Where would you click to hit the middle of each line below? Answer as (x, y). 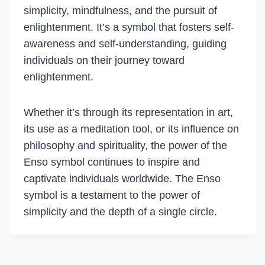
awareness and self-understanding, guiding (125, 44)
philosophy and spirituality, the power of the (125, 146)
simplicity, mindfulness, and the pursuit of (120, 11)
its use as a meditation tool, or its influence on (131, 129)
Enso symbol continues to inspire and (112, 162)
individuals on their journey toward (104, 60)
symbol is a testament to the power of (112, 195)
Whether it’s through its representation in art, (128, 112)
